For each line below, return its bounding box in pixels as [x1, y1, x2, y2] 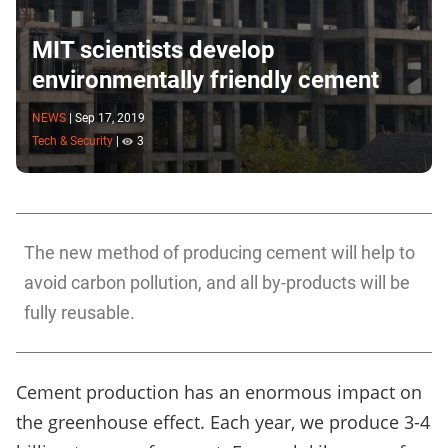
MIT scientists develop [32, 35, 275, 64]
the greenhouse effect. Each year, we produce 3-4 [16, 410, 430, 435]
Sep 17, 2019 [75, 110, 145, 125]
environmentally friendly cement [32, 65, 379, 94]
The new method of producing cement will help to [24, 242, 415, 264]
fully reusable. [24, 302, 135, 324]
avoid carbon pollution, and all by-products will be [24, 272, 410, 294]
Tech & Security [32, 134, 113, 149]
